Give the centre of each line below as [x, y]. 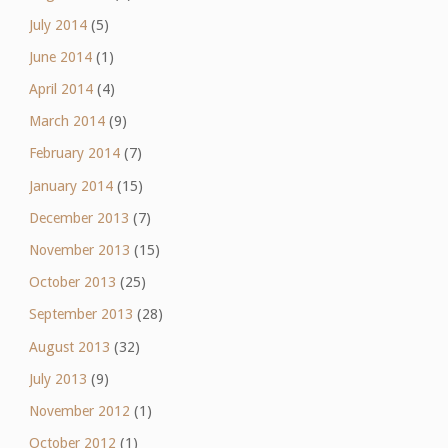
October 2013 [72, 282]
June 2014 [60, 56]
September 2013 [80, 314]
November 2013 [79, 250]
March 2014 [66, 121]
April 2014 [60, 89]
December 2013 [78, 217]
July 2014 [57, 24]
